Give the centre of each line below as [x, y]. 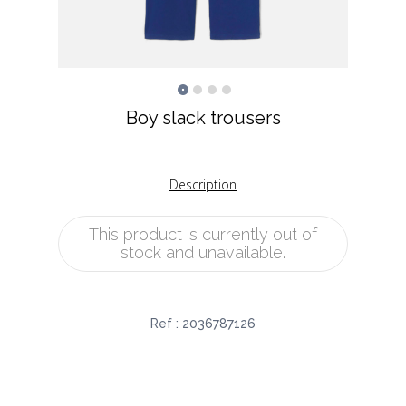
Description [203, 185]
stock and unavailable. [203, 253]
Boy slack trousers [203, 118]
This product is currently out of [203, 235]
